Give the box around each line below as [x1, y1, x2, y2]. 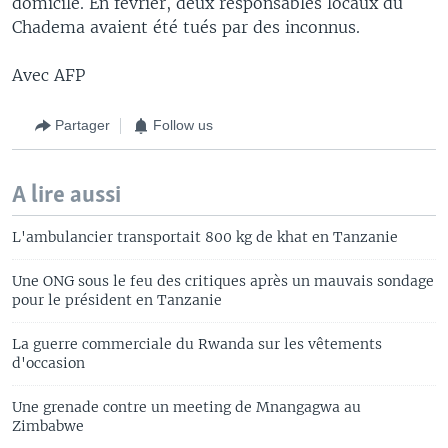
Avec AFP [12, 64, 85, 85]
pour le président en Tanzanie [12, 290, 222, 309]
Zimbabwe [12, 416, 84, 435]
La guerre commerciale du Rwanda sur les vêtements [12, 334, 382, 353]
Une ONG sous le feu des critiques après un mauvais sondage [12, 271, 434, 290]
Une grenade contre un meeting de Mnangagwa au [12, 397, 361, 416]
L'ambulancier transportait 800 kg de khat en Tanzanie [12, 227, 398, 246]
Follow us [153, 117, 213, 133]
